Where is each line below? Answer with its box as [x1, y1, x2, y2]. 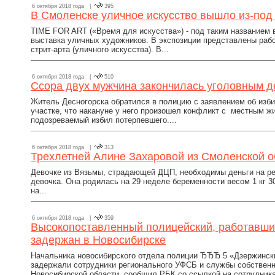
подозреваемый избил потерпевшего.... [31, 115, 177, 125]
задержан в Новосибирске [31, 234, 166, 246]
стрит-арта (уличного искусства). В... [31, 45, 169, 54]
